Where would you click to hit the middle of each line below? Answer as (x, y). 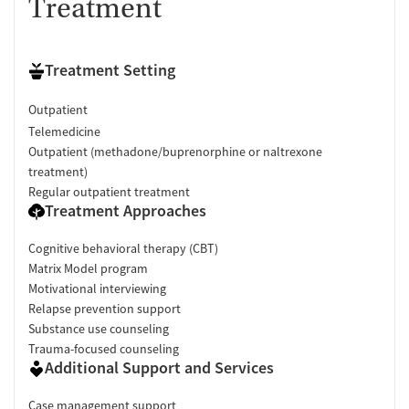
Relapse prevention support (105, 308)
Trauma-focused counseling (104, 348)
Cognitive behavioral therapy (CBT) (123, 248)
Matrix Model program (88, 268)
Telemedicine (64, 131)
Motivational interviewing (97, 288)
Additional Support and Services (159, 367)
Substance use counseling (99, 328)
